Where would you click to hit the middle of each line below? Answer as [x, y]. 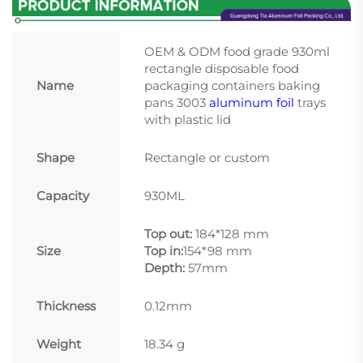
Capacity [63, 196]
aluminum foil [252, 103]
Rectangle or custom [207, 158]
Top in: [164, 251]
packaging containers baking [232, 86]
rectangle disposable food [222, 69]
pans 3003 [177, 103]
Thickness [66, 306]
